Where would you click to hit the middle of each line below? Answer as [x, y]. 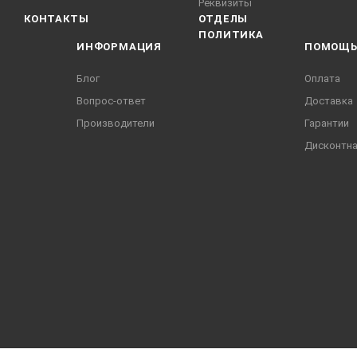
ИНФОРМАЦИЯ [119, 47]
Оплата [322, 79]
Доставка [329, 101]
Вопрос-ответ [111, 101]
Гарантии [327, 124]
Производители [116, 124]
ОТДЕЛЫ [224, 19]
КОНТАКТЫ [57, 19]
